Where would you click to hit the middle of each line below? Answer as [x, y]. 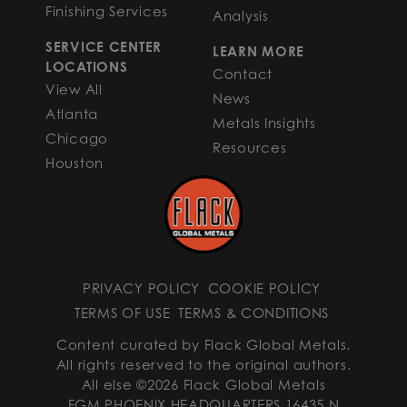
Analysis [241, 15]
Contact [243, 73]
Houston [75, 162]
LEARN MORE [259, 51]
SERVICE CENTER [104, 46]
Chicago [77, 138]
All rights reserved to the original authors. [203, 364]
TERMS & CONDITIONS [254, 312]
